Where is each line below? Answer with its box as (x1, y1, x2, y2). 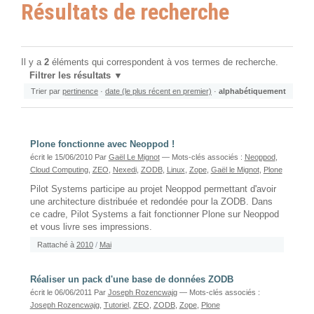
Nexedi (112, 165, 137, 174)
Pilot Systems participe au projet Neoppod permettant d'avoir (29, 184, 276, 194)
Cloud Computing (29, 165, 88, 174)
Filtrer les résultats (29, 70, 111, 81)
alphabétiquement (219, 86, 286, 95)
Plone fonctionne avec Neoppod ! (29, 139, 175, 149)
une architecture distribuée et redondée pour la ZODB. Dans (29, 196, 273, 207)
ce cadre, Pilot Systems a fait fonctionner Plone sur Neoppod (29, 209, 279, 219)
